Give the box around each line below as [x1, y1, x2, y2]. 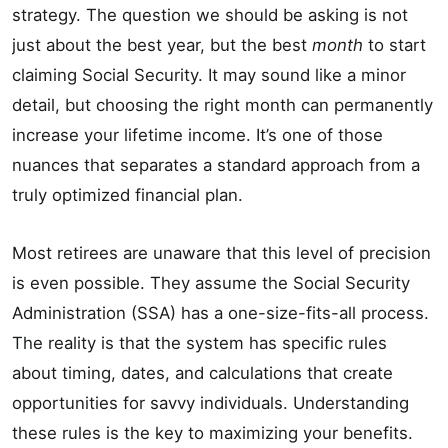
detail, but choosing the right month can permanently [12, 94, 433, 115]
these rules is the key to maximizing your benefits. [12, 422, 413, 443]
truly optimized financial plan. [12, 184, 243, 205]
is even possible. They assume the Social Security [12, 272, 410, 293]
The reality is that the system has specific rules [12, 332, 387, 353]
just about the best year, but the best [12, 34, 312, 55]
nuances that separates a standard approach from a [12, 154, 420, 175]
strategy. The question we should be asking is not [12, 4, 408, 25]
